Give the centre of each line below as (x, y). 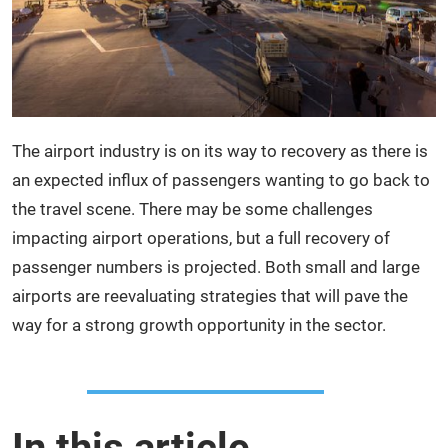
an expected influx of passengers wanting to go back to (221, 179)
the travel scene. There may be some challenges (192, 208)
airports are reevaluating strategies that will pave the (210, 295)
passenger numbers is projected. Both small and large (216, 266)
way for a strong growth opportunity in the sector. (199, 324)
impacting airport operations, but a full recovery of (201, 237)
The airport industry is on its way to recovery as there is (220, 150)
